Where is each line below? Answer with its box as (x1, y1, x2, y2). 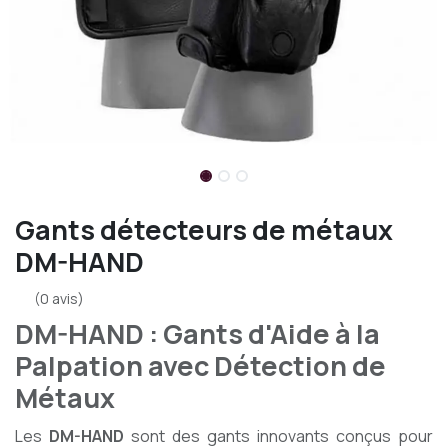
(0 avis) (34, 289, 84, 308)
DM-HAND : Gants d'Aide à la (15, 315, 380, 352)
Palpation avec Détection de (15, 347, 386, 384)
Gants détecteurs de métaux (15, 211, 393, 248)
